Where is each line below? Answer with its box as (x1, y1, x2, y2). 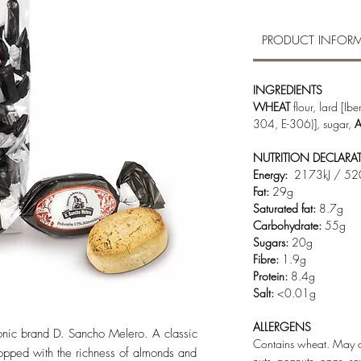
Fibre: (253, 251, 282, 267)
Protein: (253, 268, 291, 284)
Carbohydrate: (253, 218, 325, 233)
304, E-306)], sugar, (253, 116, 355, 131)
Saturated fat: (253, 201, 319, 216)
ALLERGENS (253, 319, 311, 334)
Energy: (253, 167, 294, 182)
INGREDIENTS (253, 82, 322, 98)
